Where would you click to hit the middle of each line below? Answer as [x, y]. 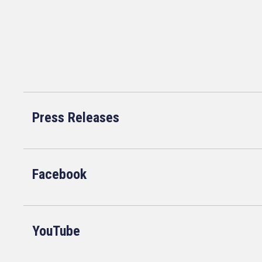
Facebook [59, 174]
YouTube [56, 231]
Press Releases [76, 118]
